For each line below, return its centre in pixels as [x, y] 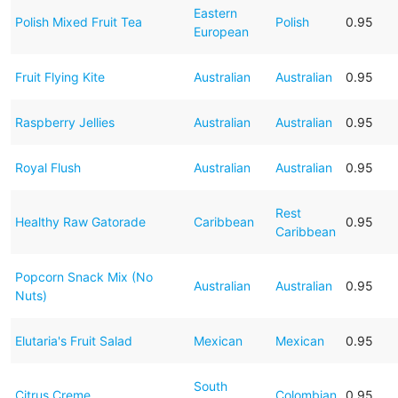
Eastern [215, 12]
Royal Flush [48, 167]
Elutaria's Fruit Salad [73, 340]
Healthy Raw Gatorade [80, 221]
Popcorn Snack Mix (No [84, 276]
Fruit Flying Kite [60, 76]
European [221, 31]
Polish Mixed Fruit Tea [78, 21]
